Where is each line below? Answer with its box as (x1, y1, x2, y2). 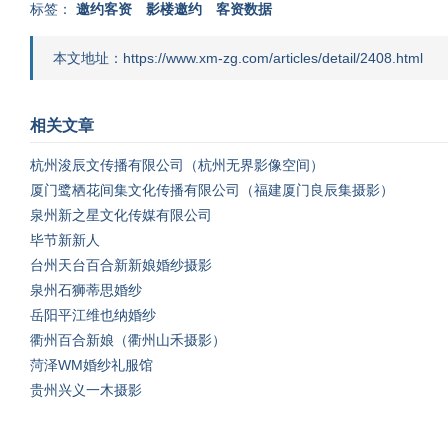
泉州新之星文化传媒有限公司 (30, 207, 212, 223)
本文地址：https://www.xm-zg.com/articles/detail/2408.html (53, 50, 423, 66)
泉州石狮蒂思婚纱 (30, 282, 142, 298)
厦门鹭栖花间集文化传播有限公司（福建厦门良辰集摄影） (30, 182, 394, 198)
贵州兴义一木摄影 (30, 382, 142, 398)
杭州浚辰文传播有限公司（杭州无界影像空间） (30, 157, 324, 173)
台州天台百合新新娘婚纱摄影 (30, 257, 212, 273)
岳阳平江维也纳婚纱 (30, 307, 156, 323)
